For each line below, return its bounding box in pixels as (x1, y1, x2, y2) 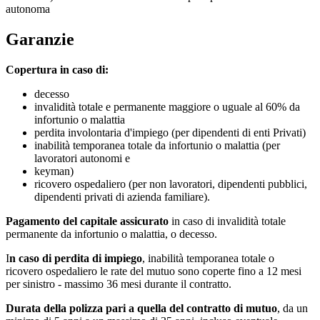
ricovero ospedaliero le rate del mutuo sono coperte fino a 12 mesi (6, 265, 301, 278)
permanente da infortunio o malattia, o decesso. (6, 228, 217, 241)
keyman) (34, 165, 74, 178)
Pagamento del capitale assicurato (6, 215, 169, 228)
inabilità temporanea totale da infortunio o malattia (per (34, 139, 280, 152)
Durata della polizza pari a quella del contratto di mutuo (6, 302, 277, 315)
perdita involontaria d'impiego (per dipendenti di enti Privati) (34, 126, 306, 139)
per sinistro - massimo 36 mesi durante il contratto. (6, 278, 231, 291)
